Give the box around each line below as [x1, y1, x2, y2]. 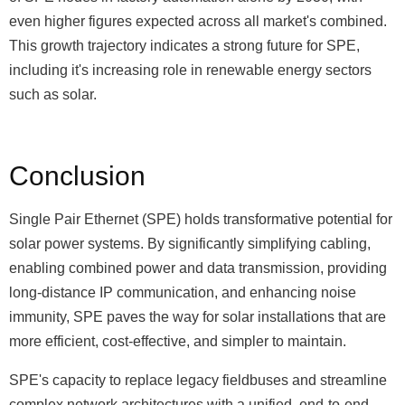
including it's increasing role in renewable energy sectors [9, 62, 372, 79]
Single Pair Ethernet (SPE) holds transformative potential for [9, 212, 392, 228]
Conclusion [9, 161, 146, 192]
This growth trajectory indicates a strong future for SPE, [9, 38, 360, 54]
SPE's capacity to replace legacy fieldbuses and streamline [9, 372, 387, 389]
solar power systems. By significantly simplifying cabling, [9, 236, 371, 252]
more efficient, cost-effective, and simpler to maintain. [9, 334, 346, 350]
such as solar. [9, 87, 97, 103]
